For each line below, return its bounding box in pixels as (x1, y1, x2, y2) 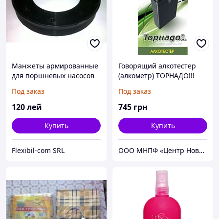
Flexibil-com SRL (12, 146, 65, 155)
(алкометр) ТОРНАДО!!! (118, 71, 195, 81)
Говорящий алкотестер (118, 61, 196, 71)
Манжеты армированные (12, 61, 98, 71)
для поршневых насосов (12, 71, 94, 81)
